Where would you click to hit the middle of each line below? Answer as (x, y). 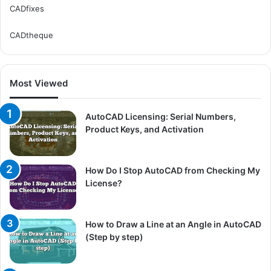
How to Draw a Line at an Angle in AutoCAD (173, 224)
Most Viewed (39, 83)
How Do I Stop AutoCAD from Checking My (173, 170)
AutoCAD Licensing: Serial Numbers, (161, 116)
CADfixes (27, 8)
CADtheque (31, 35)
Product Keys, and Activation (145, 129)
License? (104, 183)
